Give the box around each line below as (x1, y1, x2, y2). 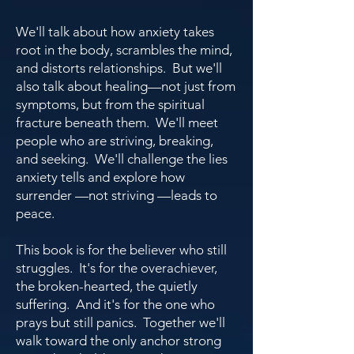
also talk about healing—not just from (16, 78, 235, 94)
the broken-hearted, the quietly (16, 278, 198, 294)
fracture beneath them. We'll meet (16, 115, 218, 130)
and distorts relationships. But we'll (16, 60, 222, 76)
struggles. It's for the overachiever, (16, 260, 217, 276)
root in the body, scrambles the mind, (16, 42, 232, 58)
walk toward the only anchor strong (16, 333, 221, 348)
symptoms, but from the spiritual (16, 96, 205, 112)
